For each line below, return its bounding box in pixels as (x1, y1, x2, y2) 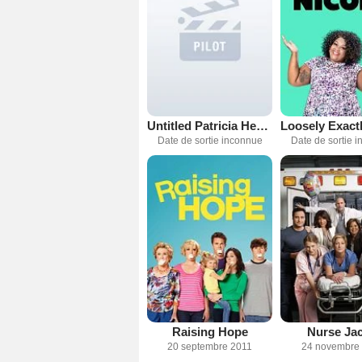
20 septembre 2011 (167, 340, 252, 352)
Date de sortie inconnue (157, 134, 263, 146)
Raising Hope (171, 324, 248, 339)
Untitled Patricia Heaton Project (256, 118, 268, 133)
